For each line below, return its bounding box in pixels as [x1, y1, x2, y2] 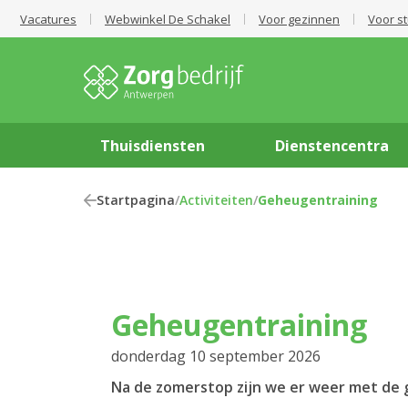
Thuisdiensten [100, 136, 206, 156]
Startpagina [97, 191, 175, 209]
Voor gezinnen [259, 11, 340, 27]
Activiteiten [179, 191, 253, 209]
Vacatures [20, 11, 76, 27]
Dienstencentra [275, 136, 390, 156]
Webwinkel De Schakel [105, 11, 230, 27]
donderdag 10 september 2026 [111, 346, 321, 366]
